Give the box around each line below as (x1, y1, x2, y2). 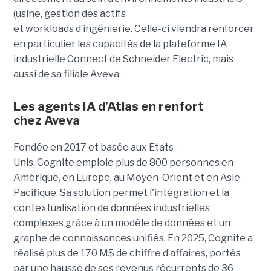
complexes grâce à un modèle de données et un (13, 217, 230, 229)
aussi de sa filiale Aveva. (13, 68, 121, 80)
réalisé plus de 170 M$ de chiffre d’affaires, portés (13, 247, 241, 260)
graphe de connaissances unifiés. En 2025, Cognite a (13, 232, 253, 244)
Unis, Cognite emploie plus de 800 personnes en (13, 157, 233, 169)
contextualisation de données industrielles (13, 202, 210, 214)
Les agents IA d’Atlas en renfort (13, 99, 204, 114)
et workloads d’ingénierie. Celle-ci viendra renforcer (13, 23, 254, 35)
